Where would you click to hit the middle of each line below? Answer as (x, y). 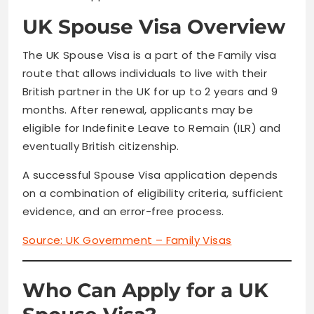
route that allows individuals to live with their (145, 74)
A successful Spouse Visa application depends (150, 175)
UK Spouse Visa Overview (154, 27)
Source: (45, 240)
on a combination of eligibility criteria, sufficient (153, 193)
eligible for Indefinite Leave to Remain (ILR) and (152, 128)
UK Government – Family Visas (149, 240)
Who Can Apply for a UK (145, 290)
